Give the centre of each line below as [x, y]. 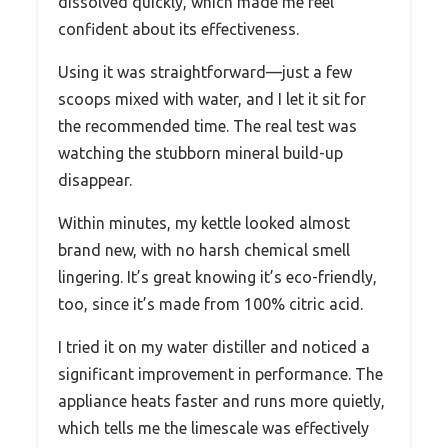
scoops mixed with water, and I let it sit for [212, 99]
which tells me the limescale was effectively [213, 428]
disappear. [95, 180]
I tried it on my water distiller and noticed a [214, 347]
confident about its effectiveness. [178, 29]
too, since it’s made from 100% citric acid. [210, 304]
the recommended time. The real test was [207, 126]
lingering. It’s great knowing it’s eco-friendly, [217, 277]
